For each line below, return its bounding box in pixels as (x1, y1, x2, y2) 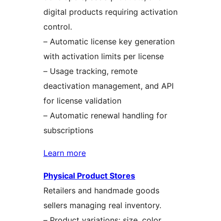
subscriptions (43, 125, 93, 135)
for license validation (43, 95, 121, 106)
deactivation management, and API (43, 80, 174, 91)
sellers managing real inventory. (43, 200, 161, 210)
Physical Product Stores (43, 170, 135, 181)
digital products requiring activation (43, 6, 178, 17)
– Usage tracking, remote (43, 66, 138, 76)
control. (43, 21, 72, 32)
